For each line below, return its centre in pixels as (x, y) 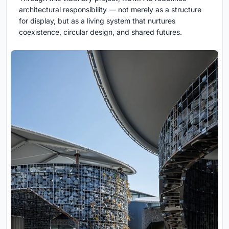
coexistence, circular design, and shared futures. (100, 32)
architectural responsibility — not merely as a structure (110, 9)
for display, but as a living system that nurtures (97, 20)
